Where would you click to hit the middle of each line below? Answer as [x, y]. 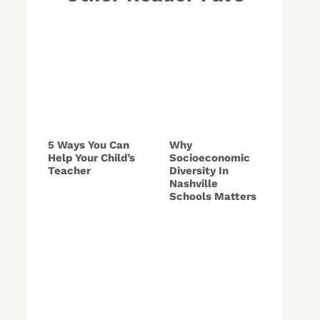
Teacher [69, 170]
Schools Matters [213, 196]
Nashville [194, 183]
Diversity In [199, 170]
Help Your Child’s [91, 157]
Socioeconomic [210, 157]
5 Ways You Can [89, 145]
